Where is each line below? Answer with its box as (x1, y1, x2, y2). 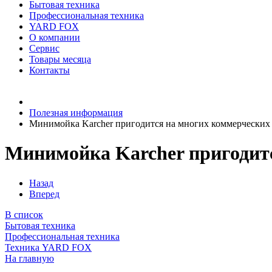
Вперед (29, 188, 59, 199)
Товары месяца (29, 54, 91, 64)
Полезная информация (29, 107, 123, 118)
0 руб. (120, 76, 144, 86)
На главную (5, 253, 54, 263)
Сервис (29, 43, 59, 53)
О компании (29, 32, 80, 42)
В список (5, 209, 43, 220)
